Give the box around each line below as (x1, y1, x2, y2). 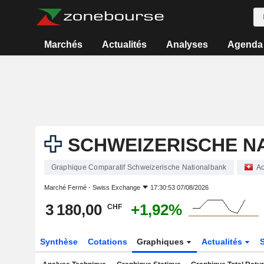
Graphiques (137, 237, 187, 246)
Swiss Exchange (92, 184, 140, 191)
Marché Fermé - (44, 184, 93, 191)
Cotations (87, 237, 127, 246)
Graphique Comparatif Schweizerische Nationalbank (51, 163, 227, 171)
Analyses (166, 39, 208, 49)
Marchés (44, 39, 83, 49)
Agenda (227, 39, 263, 49)
